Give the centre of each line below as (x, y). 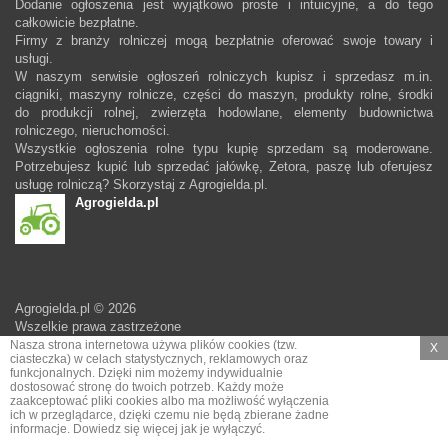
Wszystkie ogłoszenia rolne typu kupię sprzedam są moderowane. (224, 148)
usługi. (34, 58)
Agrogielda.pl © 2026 (75, 308)
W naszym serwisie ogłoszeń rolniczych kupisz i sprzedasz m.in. (224, 76)
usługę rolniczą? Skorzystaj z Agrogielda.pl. (141, 184)
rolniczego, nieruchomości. (92, 130)
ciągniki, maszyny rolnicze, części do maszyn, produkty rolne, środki (224, 94)
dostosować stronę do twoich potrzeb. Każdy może (147, 386)
